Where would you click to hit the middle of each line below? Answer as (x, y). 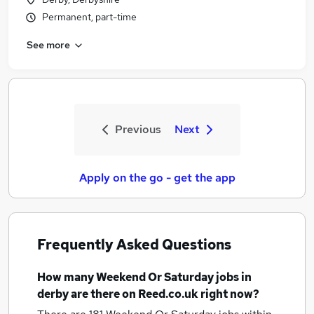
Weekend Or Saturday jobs (168, 277)
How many (67, 277)
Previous (138, 129)
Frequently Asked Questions (134, 245)
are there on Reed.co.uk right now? (164, 294)
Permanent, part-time (89, 17)
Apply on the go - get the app (157, 178)
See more (48, 45)
